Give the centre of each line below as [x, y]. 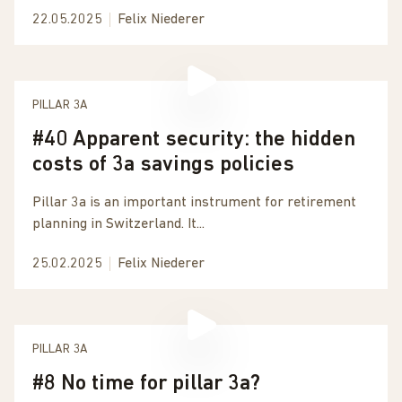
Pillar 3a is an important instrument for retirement [194, 203]
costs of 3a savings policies [163, 165]
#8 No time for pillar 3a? [146, 384]
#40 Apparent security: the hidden [194, 140]
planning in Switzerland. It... [118, 224]
